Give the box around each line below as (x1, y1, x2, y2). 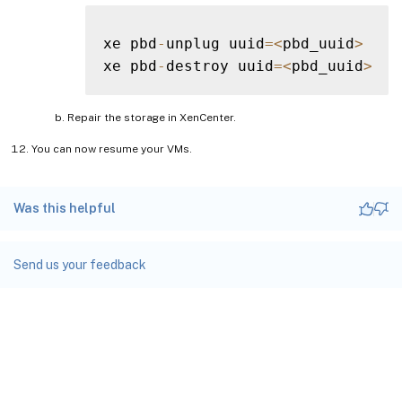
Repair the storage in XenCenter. (67, 111, 236, 125)
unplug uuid (166, 35, 265, 53)
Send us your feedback (13, 258, 146, 273)
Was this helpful (13, 201, 116, 216)
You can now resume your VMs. (31, 143, 192, 156)
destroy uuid (166, 57, 274, 75)
